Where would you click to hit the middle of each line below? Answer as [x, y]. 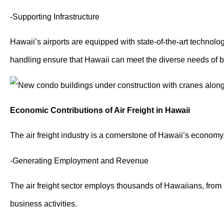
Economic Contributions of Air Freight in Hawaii [100, 110]
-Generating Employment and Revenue [79, 160]
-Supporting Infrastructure [55, 16]
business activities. [43, 204]
